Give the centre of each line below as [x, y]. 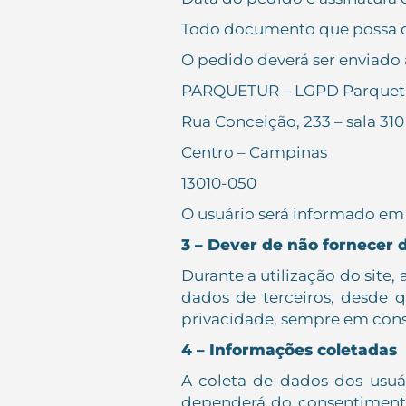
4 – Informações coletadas [289, 350]
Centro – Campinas [254, 152]
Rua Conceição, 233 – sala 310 [292, 121]
